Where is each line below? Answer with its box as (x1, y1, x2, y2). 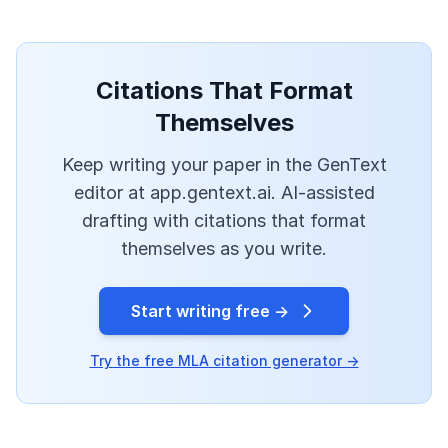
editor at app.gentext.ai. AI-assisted (73, 182, 375, 204)
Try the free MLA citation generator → (89, 352, 359, 370)
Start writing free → (131, 301, 289, 322)
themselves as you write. (121, 238, 327, 260)
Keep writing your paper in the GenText (61, 154, 387, 176)
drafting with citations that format (82, 210, 366, 232)
